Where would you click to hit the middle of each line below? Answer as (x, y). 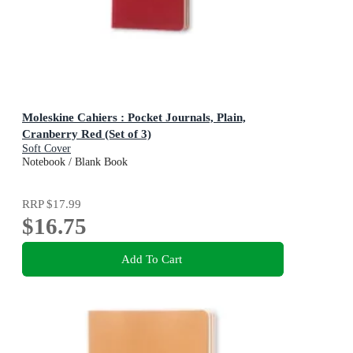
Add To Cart (151, 259)
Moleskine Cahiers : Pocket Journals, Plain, (134, 117)
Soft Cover (46, 148)
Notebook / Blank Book (75, 162)
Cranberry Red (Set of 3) (87, 133)
